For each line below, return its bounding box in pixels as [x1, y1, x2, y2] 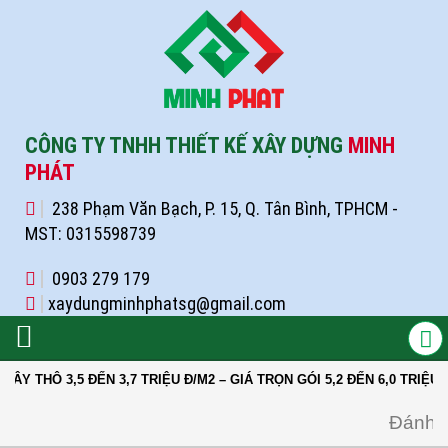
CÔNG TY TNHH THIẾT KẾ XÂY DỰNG [25, 133, 348, 159]
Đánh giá [319, 412, 398, 434]
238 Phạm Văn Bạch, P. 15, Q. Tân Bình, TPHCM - [48, 198, 398, 220]
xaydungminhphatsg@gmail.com [48, 293, 286, 315]
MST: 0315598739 [25, 223, 156, 245]
